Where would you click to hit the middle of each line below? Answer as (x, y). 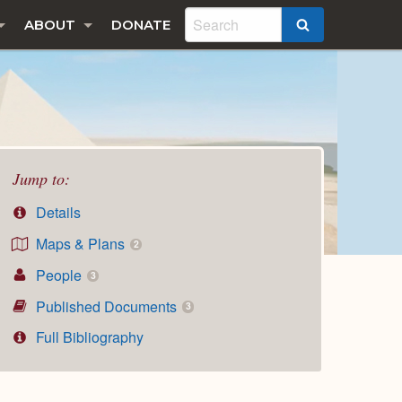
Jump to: (41, 178)
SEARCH (339, 26)
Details (57, 213)
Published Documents (107, 306)
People (59, 275)
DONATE (141, 25)
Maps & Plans (81, 243)
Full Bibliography (88, 337)
